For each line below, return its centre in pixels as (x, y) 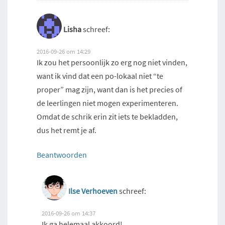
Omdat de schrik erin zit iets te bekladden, (107, 117)
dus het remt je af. (67, 130)
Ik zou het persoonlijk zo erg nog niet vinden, (112, 63)
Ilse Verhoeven (93, 191)
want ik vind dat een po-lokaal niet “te (100, 76)
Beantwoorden (62, 155)
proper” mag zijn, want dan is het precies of (109, 90)
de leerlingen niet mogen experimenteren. (107, 103)
